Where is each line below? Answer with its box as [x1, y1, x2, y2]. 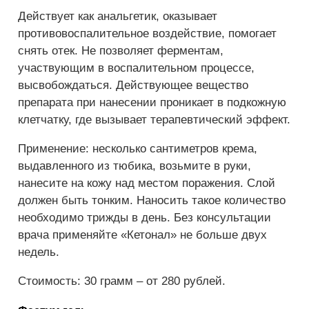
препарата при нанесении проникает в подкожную [18, 95, 286, 109]
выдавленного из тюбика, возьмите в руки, [18, 159, 251, 172]
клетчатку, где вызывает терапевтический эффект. [18, 112, 290, 126]
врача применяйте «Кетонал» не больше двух [18, 228, 267, 241]
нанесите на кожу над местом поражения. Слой [18, 176, 275, 190]
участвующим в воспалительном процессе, [18, 61, 255, 74]
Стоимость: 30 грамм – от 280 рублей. [18, 274, 226, 288]
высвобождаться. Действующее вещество [18, 78, 248, 92]
